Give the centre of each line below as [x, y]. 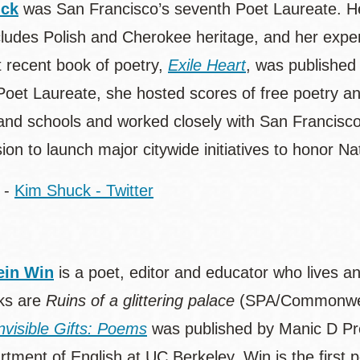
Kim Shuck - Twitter [84, 190]
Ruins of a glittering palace [140, 301]
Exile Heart [207, 65]
